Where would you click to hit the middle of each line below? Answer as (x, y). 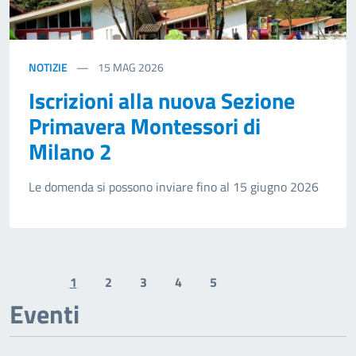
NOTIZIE (48, 68)
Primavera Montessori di (145, 126)
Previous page (70, 290)
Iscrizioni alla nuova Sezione (162, 101)
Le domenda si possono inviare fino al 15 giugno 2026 (174, 187)
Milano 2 (70, 152)
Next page (281, 290)
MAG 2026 (138, 68)
